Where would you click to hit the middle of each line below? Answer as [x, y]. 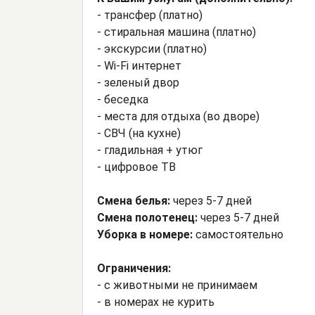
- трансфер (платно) [150, 15]
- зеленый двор [138, 83]
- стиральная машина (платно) [176, 32]
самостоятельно [238, 235]
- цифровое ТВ [136, 167]
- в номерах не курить [156, 302]
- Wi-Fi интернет [139, 66]
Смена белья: [134, 201]
